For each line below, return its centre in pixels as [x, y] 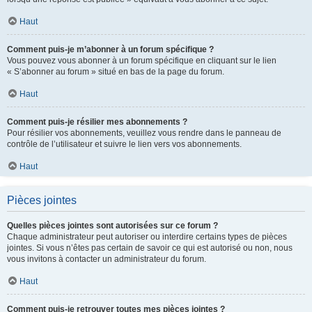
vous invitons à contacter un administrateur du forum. [107, 259]
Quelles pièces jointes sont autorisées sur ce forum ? [112, 225]
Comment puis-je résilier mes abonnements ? [97, 122]
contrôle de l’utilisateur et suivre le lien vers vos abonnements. [124, 144]
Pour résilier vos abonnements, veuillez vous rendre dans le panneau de [144, 133]
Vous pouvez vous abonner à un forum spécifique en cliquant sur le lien [142, 60]
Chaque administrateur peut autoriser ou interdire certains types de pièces [147, 236]
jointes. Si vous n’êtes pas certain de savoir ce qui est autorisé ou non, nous [150, 248]
